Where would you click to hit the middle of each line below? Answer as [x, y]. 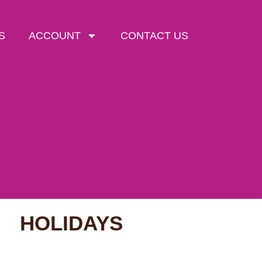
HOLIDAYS [71, 223]
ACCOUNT [55, 36]
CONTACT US [155, 36]
